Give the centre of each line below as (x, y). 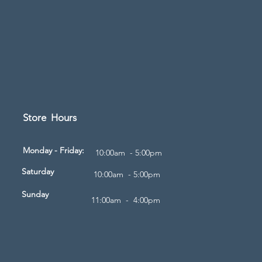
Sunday (35, 194)
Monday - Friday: (55, 151)
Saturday (38, 172)
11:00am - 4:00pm (126, 200)
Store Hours (50, 118)
